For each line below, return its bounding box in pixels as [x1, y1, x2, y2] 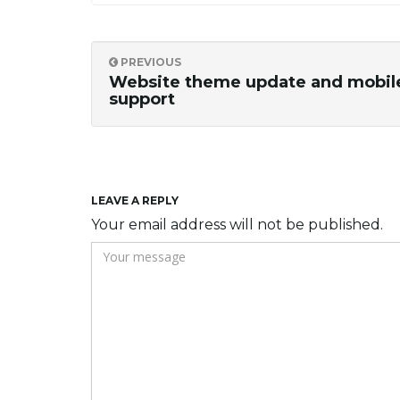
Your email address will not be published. [91, 216, 383, 234]
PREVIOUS [118, 55, 181, 70]
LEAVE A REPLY [91, 194, 179, 208]
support [109, 89, 175, 110]
